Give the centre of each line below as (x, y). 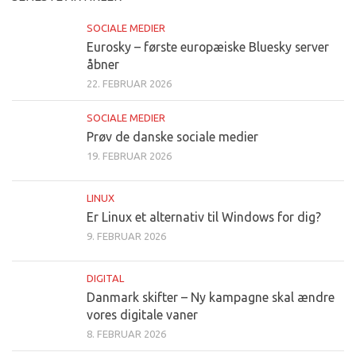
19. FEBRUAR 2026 (129, 156)
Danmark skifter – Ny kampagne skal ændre (211, 298)
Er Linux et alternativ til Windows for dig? (204, 217)
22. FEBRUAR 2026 (129, 84)
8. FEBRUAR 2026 (126, 334)
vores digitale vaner (142, 315)
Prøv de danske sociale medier (172, 137)
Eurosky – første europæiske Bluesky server (208, 47)
